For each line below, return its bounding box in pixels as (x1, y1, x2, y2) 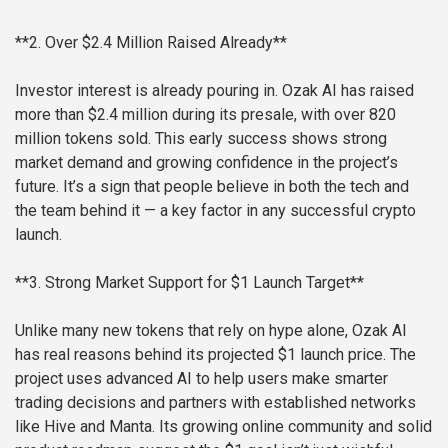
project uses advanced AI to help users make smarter (15, 369, 388, 389)
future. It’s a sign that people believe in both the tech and (15, 177, 409, 197)
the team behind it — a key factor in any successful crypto (15, 201, 416, 221)
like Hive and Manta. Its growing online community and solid (15, 417, 432, 437)
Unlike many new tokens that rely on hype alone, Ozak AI (15, 321, 407, 341)
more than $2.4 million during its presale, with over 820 (15, 105, 396, 125)
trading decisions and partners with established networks (15, 393, 416, 413)
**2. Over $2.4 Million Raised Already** (15, 33, 287, 53)
